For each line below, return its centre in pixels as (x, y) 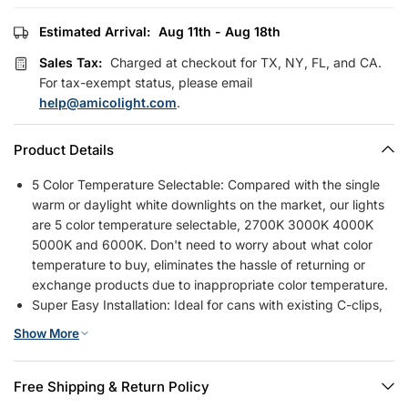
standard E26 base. (91, 384)
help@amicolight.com (108, 102)
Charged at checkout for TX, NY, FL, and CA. (245, 62)
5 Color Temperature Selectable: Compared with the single (206, 184)
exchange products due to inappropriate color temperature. (210, 284)
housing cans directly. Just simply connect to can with (193, 364)
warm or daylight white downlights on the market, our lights (208, 204)
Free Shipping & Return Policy (112, 386)
